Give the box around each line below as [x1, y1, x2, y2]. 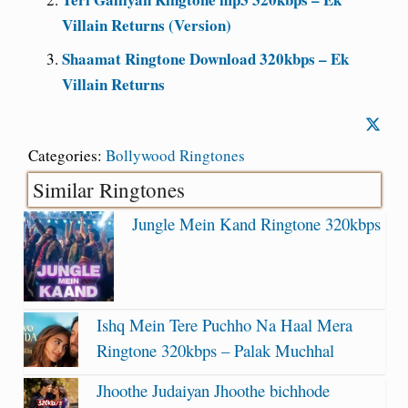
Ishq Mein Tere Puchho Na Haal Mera [96, 312, 352, 336]
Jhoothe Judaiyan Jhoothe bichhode [96, 378, 330, 402]
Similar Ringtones [32, 175, 185, 203]
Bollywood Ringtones [105, 144, 245, 166]
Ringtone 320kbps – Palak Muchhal [96, 338, 334, 362]
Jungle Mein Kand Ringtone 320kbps [132, 211, 382, 235]
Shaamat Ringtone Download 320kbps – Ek [62, 46, 349, 70]
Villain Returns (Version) [62, 14, 231, 36]
